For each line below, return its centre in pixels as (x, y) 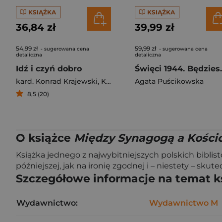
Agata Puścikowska (169, 81)
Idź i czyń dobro (49, 69)
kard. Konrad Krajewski (57, 81)
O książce (45, 138)
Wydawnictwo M (184, 203)
